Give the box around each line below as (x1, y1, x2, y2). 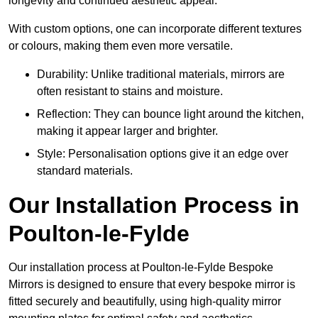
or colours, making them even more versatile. (9, 40, 233, 53)
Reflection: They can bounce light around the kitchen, (37, 108, 304, 121)
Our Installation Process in (9, 192, 300, 219)
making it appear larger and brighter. (37, 125, 218, 138)
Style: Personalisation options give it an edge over (37, 148, 288, 160)
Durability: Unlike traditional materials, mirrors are (37, 68, 285, 81)
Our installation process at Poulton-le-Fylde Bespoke (9, 261, 273, 274)
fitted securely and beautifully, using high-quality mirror (9, 295, 281, 308)
